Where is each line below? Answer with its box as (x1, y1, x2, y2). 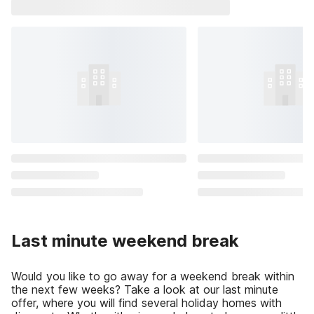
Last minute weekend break (11, 231, 239, 251)
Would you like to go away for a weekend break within (11, 269, 294, 283)
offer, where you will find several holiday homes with (11, 296, 282, 310)
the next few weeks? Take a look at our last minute (11, 282, 278, 296)
